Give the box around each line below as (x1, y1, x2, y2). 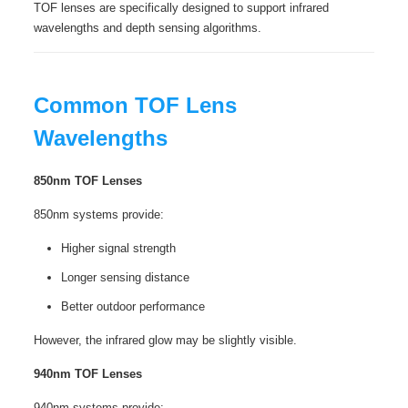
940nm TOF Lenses (33, 367, 142, 381)
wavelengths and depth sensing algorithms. (33, 21, 261, 35)
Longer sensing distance (60, 270, 189, 284)
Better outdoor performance (60, 300, 205, 313)
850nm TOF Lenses (33, 174, 142, 188)
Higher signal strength (60, 241, 176, 255)
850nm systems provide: (33, 208, 164, 221)
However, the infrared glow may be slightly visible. (33, 333, 297, 347)
